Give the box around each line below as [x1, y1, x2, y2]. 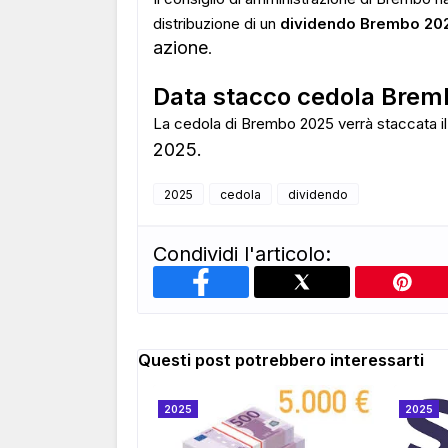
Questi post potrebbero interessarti [138, 350, 424, 370]
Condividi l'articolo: [153, 242, 331, 266]
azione [153, 37, 208, 58]
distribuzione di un [153, 14, 280, 33]
